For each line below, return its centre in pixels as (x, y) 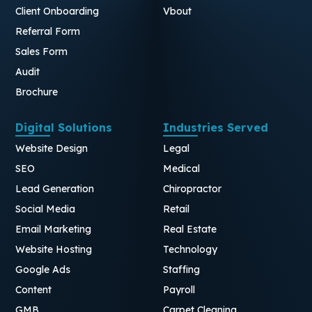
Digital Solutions (64, 127)
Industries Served (216, 127)
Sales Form (42, 51)
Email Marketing (54, 229)
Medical (181, 168)
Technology (190, 249)
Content (34, 289)
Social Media (46, 209)
